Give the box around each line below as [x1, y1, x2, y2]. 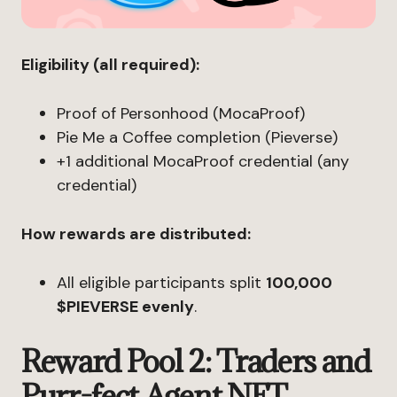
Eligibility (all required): [21, 54, 199, 75]
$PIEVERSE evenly [57, 296, 194, 317]
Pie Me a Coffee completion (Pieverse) [57, 127, 338, 148]
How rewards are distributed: [21, 223, 251, 245]
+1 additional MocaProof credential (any [57, 151, 349, 172]
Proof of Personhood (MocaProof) [57, 103, 305, 124]
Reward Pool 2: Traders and [21, 341, 370, 381]
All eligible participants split [57, 272, 266, 293]
